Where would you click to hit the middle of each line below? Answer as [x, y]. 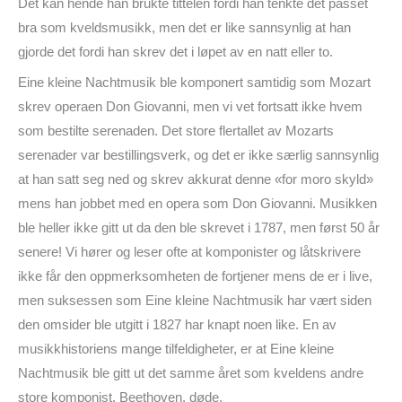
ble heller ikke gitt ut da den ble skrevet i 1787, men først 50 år [199, 228]
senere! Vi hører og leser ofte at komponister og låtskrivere [189, 253]
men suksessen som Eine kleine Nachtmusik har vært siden [195, 301]
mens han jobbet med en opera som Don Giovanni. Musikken [197, 204]
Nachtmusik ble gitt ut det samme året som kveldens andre [191, 374]
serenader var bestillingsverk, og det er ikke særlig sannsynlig [198, 156]
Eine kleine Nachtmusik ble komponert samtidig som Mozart [194, 83]
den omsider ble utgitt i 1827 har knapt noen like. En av [177, 325]
